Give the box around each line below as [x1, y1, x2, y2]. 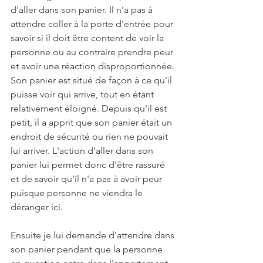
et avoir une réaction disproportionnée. [11, 60, 177, 72]
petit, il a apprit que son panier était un [11, 117, 174, 129]
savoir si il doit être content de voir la [11, 32, 166, 44]
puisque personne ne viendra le [11, 187, 145, 199]
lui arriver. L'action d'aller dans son [11, 145, 156, 157]
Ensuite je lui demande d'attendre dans [11, 230, 177, 241]
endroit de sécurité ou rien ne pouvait [11, 131, 170, 143]
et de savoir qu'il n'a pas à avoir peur [11, 173, 164, 185]
